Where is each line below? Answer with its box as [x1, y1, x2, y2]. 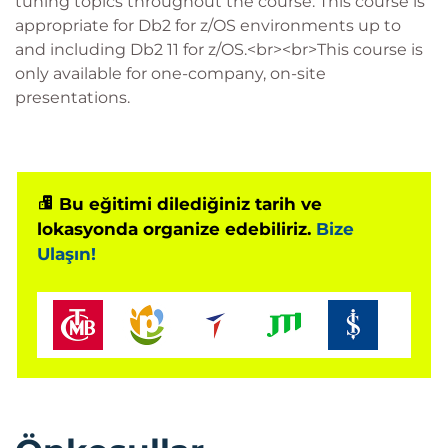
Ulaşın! [37, 244, 96, 264]
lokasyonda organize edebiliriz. [37, 219, 316, 239]
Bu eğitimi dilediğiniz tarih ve [54, 194, 322, 214]
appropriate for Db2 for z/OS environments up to [15, 16, 401, 35]
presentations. [15, 88, 130, 107]
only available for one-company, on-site [15, 64, 326, 83]
